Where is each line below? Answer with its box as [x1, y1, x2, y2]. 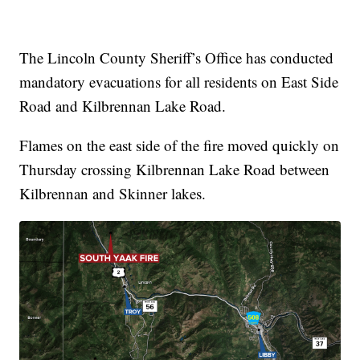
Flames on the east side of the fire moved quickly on [19, 134, 340, 155]
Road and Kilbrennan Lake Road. [19, 95, 227, 116]
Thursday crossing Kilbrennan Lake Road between [19, 158, 330, 179]
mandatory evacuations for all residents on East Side [19, 71, 339, 92]
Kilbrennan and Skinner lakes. [19, 182, 207, 203]
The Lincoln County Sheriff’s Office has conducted [19, 47, 334, 67]
